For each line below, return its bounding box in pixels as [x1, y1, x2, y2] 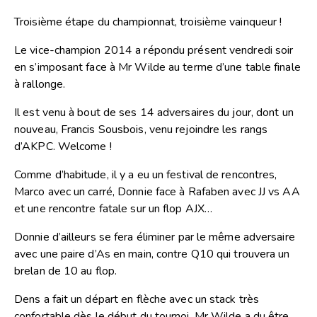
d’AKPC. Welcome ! [14, 139, 112, 155]
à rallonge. [14, 76, 66, 93]
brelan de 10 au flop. [14, 263, 117, 279]
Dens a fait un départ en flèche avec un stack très [14, 292, 260, 308]
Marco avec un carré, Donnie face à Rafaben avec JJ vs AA [14, 184, 300, 200]
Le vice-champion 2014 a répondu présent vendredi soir [14, 42, 294, 59]
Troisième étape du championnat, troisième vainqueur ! [14, 14, 282, 30]
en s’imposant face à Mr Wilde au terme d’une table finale [14, 59, 301, 76]
